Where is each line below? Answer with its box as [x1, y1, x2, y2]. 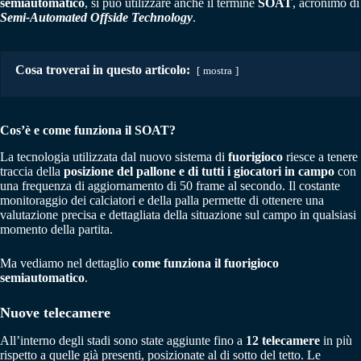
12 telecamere [246, 334, 320, 348]
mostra [203, 64, 232, 77]
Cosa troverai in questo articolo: [15, 62, 190, 77]
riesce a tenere [283, 149, 358, 164]
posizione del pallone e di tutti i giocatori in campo [64, 164, 334, 178]
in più [320, 334, 352, 348]
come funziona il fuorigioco [132, 255, 279, 270]
